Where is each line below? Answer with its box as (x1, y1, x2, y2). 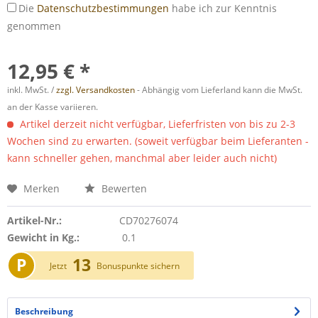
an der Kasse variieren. (7, 101, 98, 113)
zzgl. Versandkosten (56, 84, 135, 96)
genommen (7, 19, 61, 33)
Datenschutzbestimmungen (37, 1, 169, 15)
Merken (23, 182, 60, 195)
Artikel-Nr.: (7, 214, 62, 227)
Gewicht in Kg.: (7, 231, 79, 244)
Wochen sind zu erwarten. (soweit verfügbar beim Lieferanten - (7, 134, 309, 148)
